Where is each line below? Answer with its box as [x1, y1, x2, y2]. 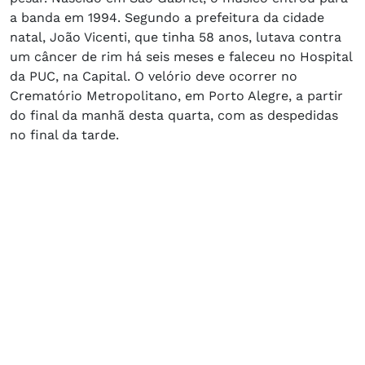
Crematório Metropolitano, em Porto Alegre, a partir [10, 87, 343, 103]
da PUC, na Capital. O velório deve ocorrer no [10, 68, 297, 84]
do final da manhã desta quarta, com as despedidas [10, 107, 338, 123]
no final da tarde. [10, 126, 119, 143]
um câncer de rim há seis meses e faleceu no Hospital [10, 48, 352, 64]
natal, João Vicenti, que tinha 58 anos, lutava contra [10, 29, 341, 45]
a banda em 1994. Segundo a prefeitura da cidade [10, 9, 324, 25]
